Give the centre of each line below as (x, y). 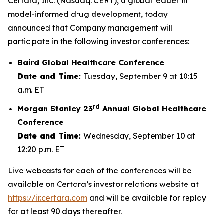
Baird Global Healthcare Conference (91, 62)
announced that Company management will (90, 28)
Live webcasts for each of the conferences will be (100, 170)
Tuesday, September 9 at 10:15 (140, 76)
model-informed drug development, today (88, 14)
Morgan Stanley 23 (55, 108)
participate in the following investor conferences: (99, 41)
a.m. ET (31, 90)
